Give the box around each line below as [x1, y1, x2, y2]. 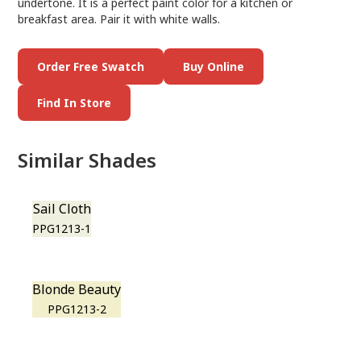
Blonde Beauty [32, 280, 122, 298]
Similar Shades [18, 147, 157, 173]
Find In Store [37, 95, 112, 110]
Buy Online [183, 59, 245, 74]
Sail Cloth [32, 200, 91, 218]
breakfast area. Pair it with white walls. [18, 11, 221, 27]
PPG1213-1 [32, 221, 92, 236]
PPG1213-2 [47, 301, 106, 317]
